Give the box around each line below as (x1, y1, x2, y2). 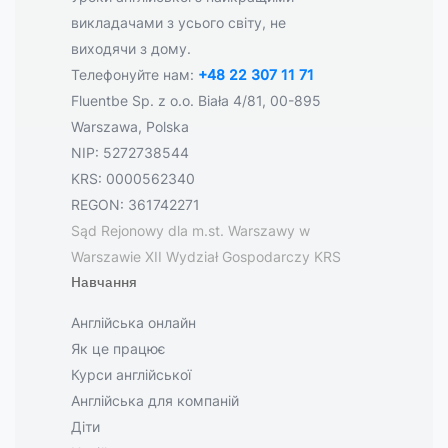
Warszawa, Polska (71, 118, 189, 135)
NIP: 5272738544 (71, 144, 189, 161)
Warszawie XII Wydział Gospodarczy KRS (71, 248, 341, 265)
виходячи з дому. (71, 40, 191, 57)
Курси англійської (71, 366, 191, 383)
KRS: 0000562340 (71, 170, 195, 187)
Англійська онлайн (71, 314, 196, 331)
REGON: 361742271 (71, 196, 200, 213)
